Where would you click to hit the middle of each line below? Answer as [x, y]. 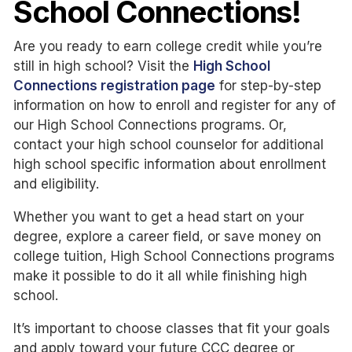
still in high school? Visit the [103, 66]
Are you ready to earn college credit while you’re [168, 46]
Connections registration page [114, 85]
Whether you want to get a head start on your [159, 216]
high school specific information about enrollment [170, 164]
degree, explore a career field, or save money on [167, 236]
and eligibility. [56, 183]
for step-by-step [268, 85]
